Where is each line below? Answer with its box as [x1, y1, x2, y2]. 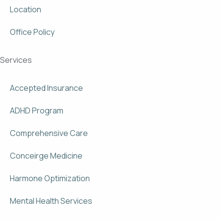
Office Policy [10, 27, 55, 37]
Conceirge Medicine [10, 150, 82, 161]
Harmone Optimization [10, 173, 90, 184]
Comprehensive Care [10, 128, 88, 138]
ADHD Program [10, 105, 63, 116]
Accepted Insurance [10, 82, 83, 93]
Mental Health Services [10, 195, 92, 206]
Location [10, 4, 41, 15]
